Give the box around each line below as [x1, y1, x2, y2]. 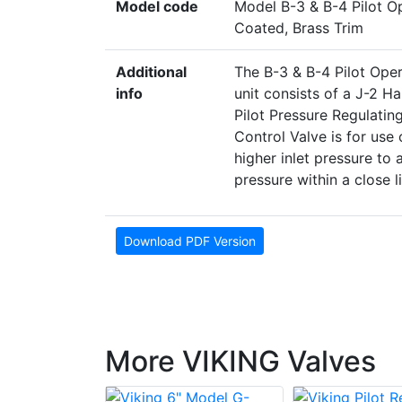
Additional [116, 63, 187, 82]
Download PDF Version [124, 233, 256, 249]
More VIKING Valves [105, 344, 376, 380]
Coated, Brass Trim [234, 19, 363, 38]
